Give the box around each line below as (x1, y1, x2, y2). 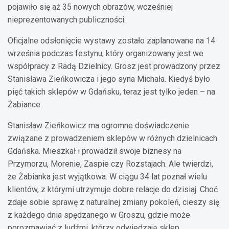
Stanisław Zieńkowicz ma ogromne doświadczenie (8, 120, 189, 130)
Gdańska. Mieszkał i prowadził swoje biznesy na (8, 146, 181, 156)
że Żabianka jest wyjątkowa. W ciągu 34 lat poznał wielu (8, 171, 207, 181)
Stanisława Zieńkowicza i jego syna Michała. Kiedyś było (8, 74, 210, 84)
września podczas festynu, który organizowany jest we (8, 48, 203, 58)
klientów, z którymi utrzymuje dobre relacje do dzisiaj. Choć (8, 184, 218, 194)
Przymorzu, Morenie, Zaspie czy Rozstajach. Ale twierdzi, (8, 158, 213, 169)
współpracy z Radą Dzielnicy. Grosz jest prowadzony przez (8, 61, 220, 71)
